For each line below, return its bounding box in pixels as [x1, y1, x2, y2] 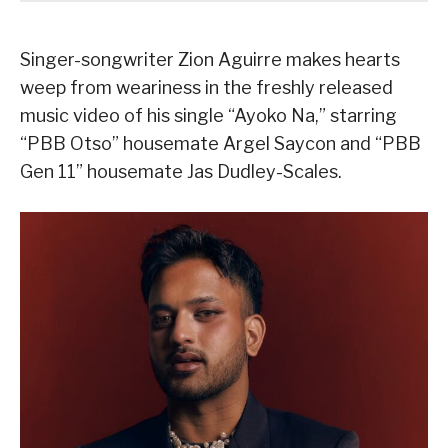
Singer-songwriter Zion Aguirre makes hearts [20, 49, 400, 71]
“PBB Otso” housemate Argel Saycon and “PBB [20, 133, 421, 155]
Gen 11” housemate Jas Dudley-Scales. [20, 161, 342, 183]
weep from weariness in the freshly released [20, 77, 393, 99]
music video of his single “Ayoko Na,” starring [20, 105, 397, 127]
